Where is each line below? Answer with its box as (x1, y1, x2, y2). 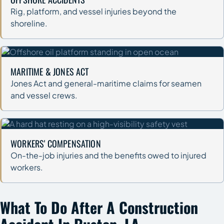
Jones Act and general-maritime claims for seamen (10, 77, 201, 88)
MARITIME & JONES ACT (10, 64, 89, 78)
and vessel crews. (10, 89, 77, 100)
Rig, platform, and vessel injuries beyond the (10, 5, 176, 16)
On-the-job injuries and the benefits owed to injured (10, 149, 206, 160)
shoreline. (10, 17, 47, 28)
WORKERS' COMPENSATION (10, 136, 101, 150)
